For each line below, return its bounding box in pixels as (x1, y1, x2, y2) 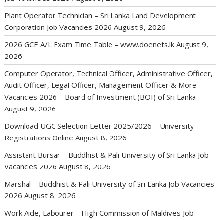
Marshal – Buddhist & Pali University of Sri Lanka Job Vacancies (4, 179, 215, 189)
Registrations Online (4, 133, 74, 143)
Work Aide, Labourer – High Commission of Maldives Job (4, 208, 194, 218)
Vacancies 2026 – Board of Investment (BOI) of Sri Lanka (4, 92, 196, 102)
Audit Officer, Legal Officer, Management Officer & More (4, 80, 197, 90)
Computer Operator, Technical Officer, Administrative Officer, (4, 68, 213, 79)
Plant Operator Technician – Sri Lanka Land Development (4, 10, 196, 21)
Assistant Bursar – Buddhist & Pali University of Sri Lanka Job (4, 150, 209, 160)
